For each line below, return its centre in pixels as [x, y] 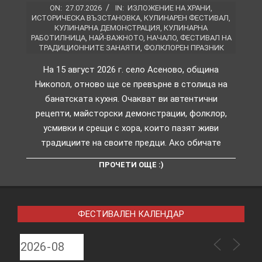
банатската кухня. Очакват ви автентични [131, 99]
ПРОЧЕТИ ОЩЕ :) [131, 164]
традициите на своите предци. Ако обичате [131, 142]
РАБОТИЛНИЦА [58, 37]
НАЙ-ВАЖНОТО [116, 37]
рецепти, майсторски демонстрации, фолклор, [131, 113]
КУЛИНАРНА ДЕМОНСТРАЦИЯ [107, 27]
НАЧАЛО [161, 37]
